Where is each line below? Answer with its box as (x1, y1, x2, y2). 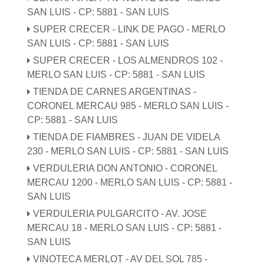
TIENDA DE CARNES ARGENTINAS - (33, 86, 197, 97)
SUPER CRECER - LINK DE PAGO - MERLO (33, 24, 226, 34)
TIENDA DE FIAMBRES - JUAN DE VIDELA (33, 131, 220, 142)
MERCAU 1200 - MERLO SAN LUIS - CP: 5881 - (27, 177, 233, 187)
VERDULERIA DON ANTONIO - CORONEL (33, 163, 217, 173)
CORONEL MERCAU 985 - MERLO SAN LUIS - (27, 100, 229, 111)
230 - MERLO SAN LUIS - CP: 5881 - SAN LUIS (27, 146, 229, 156)
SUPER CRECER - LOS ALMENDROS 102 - (33, 55, 223, 65)
